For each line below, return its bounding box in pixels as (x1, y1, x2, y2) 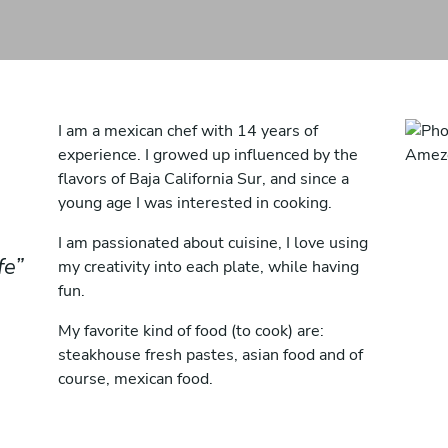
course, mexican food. (58, 368, 213, 390)
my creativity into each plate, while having (58, 256, 359, 278)
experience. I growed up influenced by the (58, 144, 358, 166)
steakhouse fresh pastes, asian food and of (58, 344, 363, 366)
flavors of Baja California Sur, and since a (58, 168, 349, 190)
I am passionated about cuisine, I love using (58, 232, 368, 254)
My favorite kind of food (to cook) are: (58, 320, 324, 342)
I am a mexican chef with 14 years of (58, 120, 318, 142)
